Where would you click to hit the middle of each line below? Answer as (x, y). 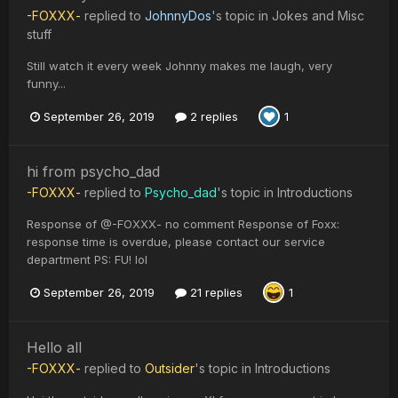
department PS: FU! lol (87, 260)
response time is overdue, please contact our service (176, 242)
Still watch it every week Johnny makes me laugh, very (179, 66)
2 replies (212, 116)
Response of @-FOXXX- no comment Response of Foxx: (183, 224)
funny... (46, 84)
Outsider (170, 369)
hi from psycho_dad (93, 172)
